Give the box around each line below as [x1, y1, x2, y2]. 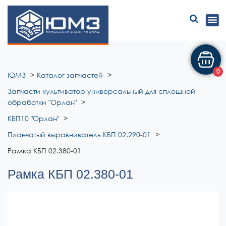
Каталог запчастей [37, 71, 103, 79]
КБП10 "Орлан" [8, 114, 59, 123]
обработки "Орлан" [8, 98, 77, 106]
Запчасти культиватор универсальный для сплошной [8, 87, 195, 95]
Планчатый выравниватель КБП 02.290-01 [8, 130, 151, 139]
